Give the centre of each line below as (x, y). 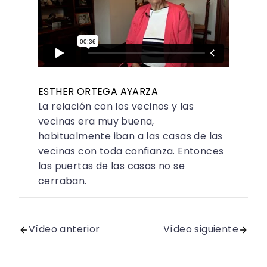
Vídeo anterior (64, 229)
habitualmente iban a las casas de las (131, 136)
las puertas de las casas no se (111, 166)
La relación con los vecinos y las (116, 107)
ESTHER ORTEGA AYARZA (98, 92)
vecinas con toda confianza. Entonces (131, 151)
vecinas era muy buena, (96, 122)
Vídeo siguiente (201, 229)
